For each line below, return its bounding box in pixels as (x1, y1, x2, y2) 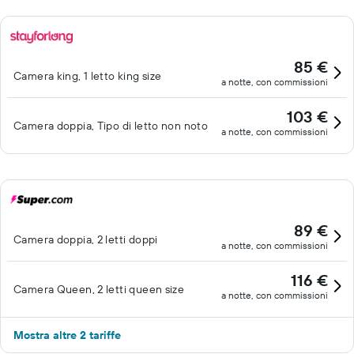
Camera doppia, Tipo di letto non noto (13, 119, 209, 133)
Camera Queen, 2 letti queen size (13, 282, 185, 296)
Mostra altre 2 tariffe (13, 328, 121, 342)
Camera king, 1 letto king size (13, 69, 162, 83)
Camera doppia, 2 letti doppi (13, 232, 158, 247)
